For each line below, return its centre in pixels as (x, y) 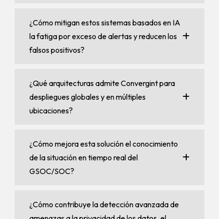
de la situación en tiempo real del (84, 157)
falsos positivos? (57, 50)
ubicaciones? (51, 110)
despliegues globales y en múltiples (88, 97)
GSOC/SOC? (52, 171)
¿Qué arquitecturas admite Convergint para (102, 83)
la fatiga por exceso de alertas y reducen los (103, 36)
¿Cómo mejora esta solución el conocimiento (104, 144)
